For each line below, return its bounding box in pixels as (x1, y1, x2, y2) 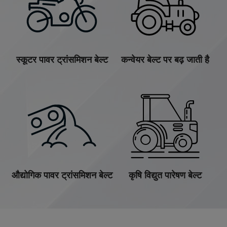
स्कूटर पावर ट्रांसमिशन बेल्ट (16, 53, 108, 66)
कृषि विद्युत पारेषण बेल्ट (129, 169, 202, 182)
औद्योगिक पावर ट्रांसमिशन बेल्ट (11, 169, 112, 182)
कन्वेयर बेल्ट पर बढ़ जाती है (121, 53, 209, 66)
